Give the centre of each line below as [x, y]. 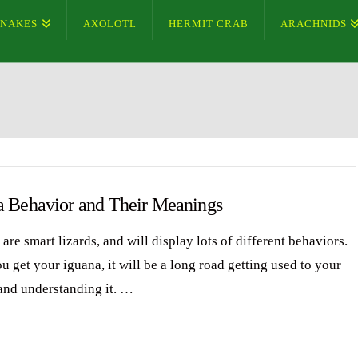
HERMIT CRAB [208, 24]
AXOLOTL [109, 24]
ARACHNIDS [313, 24]
